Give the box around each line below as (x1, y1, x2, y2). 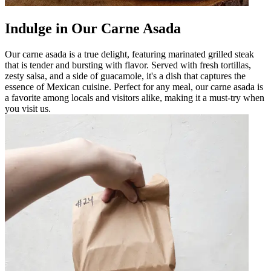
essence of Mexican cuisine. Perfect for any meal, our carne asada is (5, 81, 263, 92)
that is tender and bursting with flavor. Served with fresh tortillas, (5, 59, 251, 70)
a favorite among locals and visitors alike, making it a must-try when (5, 92, 264, 103)
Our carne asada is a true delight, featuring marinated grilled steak (5, 48, 254, 59)
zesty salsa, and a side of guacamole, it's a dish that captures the (5, 70, 246, 81)
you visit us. (5, 103, 51, 114)
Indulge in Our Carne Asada (5, 20, 181, 36)
